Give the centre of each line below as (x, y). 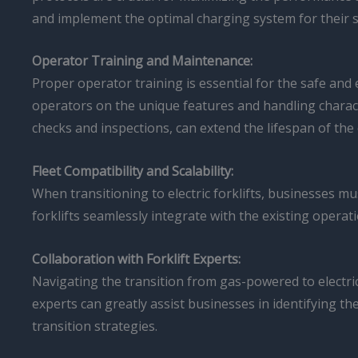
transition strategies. (95, 326)
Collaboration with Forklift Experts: (136, 259)
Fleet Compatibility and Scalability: (133, 171)
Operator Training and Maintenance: (142, 61)
